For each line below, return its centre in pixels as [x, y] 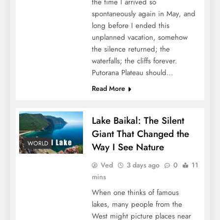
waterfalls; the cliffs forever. [134, 61]
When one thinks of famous [135, 192]
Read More [108, 88]
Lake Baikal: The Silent [138, 120]
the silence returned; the [131, 49]
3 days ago [143, 165]
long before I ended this [130, 25]
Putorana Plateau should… [132, 72]
